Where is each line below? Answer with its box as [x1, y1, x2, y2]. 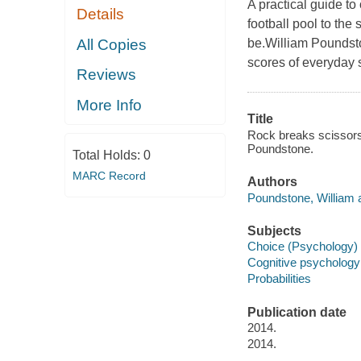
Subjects [247, 223, 301, 238]
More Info [77, 96, 143, 114]
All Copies [77, 35, 147, 53]
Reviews [77, 66, 137, 84]
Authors [247, 175, 297, 189]
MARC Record [72, 169, 146, 183]
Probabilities [247, 272, 311, 286]
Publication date [247, 305, 346, 319]
